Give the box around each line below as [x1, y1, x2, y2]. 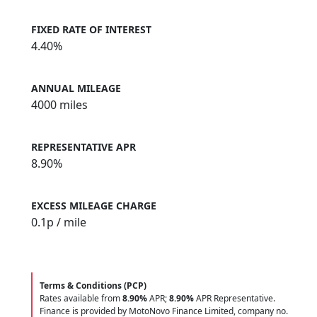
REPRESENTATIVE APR [31, 140, 136, 154]
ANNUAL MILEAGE [31, 81, 121, 96]
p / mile [47, 214, 86, 231]
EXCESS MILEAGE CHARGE [31, 199, 156, 213]
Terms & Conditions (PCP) [40, 279, 146, 292]
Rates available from [40, 292, 122, 305]
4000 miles [31, 97, 88, 113]
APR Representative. [194, 292, 275, 305]
